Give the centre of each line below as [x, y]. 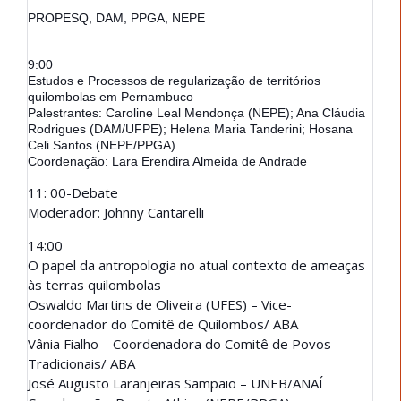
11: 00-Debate [73, 192]
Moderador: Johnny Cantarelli [116, 212]
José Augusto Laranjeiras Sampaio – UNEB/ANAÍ [175, 383]
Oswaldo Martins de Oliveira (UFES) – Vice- [160, 304]
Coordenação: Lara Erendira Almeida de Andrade [167, 161]
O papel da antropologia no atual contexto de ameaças [196, 264]
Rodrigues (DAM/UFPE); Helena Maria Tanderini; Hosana [190, 128]
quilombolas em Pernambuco [111, 96]
